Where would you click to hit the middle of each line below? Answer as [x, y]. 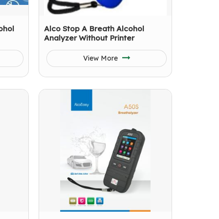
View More [101, 58]
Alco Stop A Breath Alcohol [94, 29]
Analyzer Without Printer [89, 38]
